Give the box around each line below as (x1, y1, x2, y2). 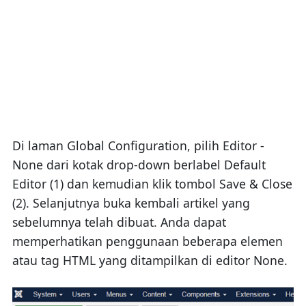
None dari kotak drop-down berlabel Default (12, 156, 266, 173)
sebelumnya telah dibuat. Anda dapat (12, 214, 226, 231)
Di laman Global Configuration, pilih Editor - (12, 137, 264, 154)
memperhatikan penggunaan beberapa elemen (12, 233, 283, 250)
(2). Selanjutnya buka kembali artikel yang (12, 195, 250, 212)
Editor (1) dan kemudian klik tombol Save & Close (12, 176, 292, 193)
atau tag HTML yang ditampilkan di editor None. (12, 252, 288, 269)
